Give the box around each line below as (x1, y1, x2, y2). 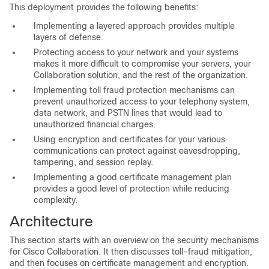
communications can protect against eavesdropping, (34, 145, 240, 156)
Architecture (10, 213, 93, 229)
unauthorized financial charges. (34, 119, 156, 129)
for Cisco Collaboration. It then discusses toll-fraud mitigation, (10, 246, 252, 256)
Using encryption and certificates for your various (34, 134, 225, 144)
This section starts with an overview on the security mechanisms (10, 235, 259, 245)
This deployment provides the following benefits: (10, 2, 198, 12)
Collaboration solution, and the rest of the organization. (34, 70, 248, 80)
